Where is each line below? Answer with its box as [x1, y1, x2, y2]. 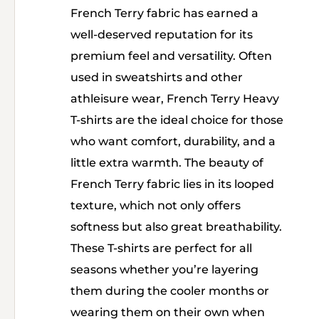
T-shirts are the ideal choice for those [70, 113, 283, 127]
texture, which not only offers [70, 199, 241, 212]
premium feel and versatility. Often [70, 49, 272, 63]
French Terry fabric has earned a [70, 6, 258, 20]
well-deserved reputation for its [70, 28, 253, 41]
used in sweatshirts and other [70, 70, 243, 84]
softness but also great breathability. [70, 220, 282, 234]
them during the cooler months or [70, 284, 269, 298]
